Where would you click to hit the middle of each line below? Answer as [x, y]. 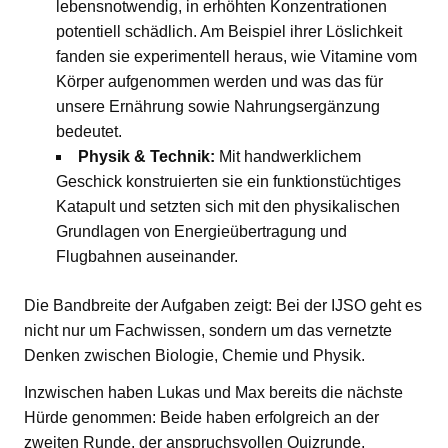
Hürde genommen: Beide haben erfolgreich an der [201, 418]
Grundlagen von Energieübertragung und [201, 232]
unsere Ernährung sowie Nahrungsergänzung [218, 107]
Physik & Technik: [146, 157]
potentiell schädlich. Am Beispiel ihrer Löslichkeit [229, 32]
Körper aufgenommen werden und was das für [219, 82]
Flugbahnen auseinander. [149, 257]
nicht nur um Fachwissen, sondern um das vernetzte [208, 331]
